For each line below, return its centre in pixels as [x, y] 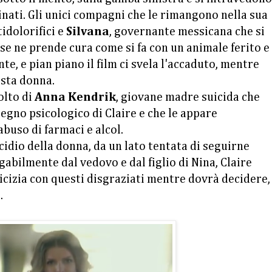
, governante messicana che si [187, 32]
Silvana [88, 32]
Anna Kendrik [75, 97]
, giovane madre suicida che [188, 97]
